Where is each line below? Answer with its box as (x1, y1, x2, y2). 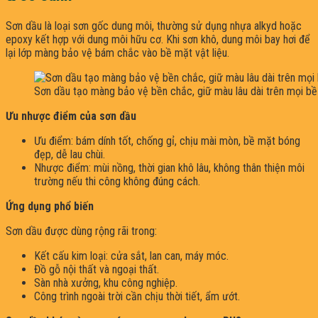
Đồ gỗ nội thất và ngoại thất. (34, 262, 159, 276)
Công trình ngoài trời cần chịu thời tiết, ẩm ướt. (34, 289, 240, 303)
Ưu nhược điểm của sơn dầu (6, 109, 136, 123)
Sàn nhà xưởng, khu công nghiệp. (34, 275, 177, 290)
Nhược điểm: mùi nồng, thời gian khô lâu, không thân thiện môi (34, 160, 305, 175)
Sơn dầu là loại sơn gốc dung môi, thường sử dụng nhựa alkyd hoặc (6, 18, 302, 33)
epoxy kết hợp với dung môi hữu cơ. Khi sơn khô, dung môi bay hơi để (6, 32, 310, 46)
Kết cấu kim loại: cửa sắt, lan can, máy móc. (34, 248, 229, 263)
